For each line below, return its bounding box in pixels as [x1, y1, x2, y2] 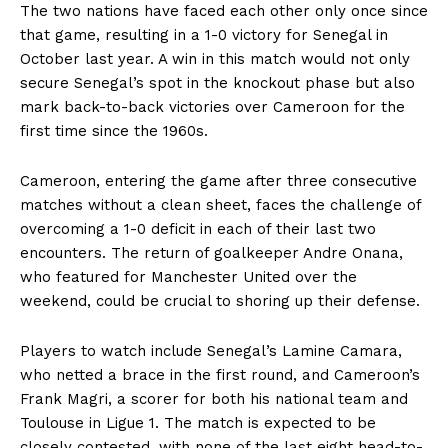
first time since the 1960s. [20, 122, 208, 140]
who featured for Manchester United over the [20, 268, 357, 286]
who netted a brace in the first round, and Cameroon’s [20, 366, 420, 384]
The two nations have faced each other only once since [20, 2, 428, 20]
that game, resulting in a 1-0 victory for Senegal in [20, 26, 388, 44]
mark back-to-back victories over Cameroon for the [20, 98, 405, 116]
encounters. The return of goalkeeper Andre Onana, [20, 244, 403, 262]
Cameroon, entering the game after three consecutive [20, 172, 417, 190]
